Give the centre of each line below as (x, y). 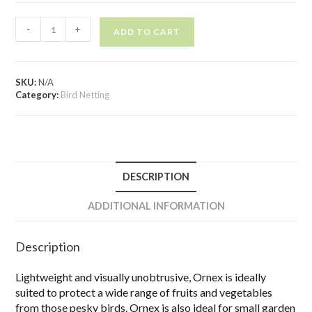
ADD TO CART (147, 32)
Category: (38, 95)
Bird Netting (85, 95)
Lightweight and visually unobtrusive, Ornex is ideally (141, 277)
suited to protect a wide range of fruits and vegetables (144, 292)
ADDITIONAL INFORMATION (156, 206)
